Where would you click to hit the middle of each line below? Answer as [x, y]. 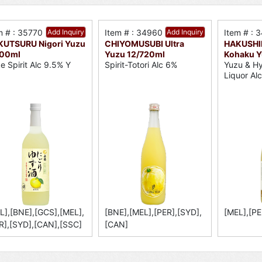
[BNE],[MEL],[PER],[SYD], [154, 212]
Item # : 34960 [134, 32]
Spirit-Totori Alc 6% [141, 65]
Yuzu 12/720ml [135, 54]
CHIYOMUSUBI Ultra [145, 44]
